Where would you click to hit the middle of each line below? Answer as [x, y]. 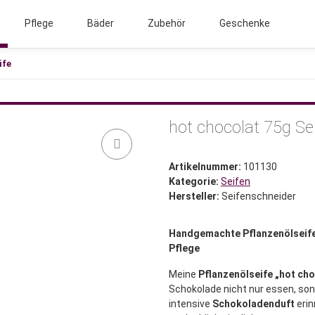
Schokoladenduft [253, 304]
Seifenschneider [259, 197]
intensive [191, 304]
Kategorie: [195, 182]
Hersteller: [194, 197]
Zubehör [166, 24]
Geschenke [244, 24]
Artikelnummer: [206, 167]
